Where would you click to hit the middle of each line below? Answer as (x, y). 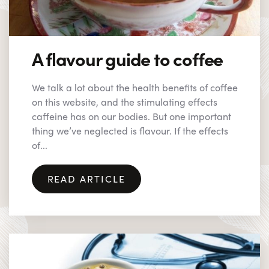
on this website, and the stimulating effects (124, 101)
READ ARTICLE (86, 178)
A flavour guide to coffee (127, 58)
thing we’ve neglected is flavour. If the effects (130, 130)
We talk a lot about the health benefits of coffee (134, 87)
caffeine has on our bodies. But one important (131, 116)
